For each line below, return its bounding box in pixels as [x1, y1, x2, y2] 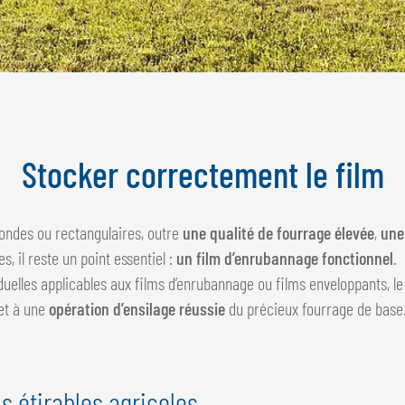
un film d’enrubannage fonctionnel [176, 246, 393, 268]
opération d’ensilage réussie [49, 297, 225, 319]
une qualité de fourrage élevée [183, 221, 374, 243]
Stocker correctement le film [21, 151, 384, 195]
